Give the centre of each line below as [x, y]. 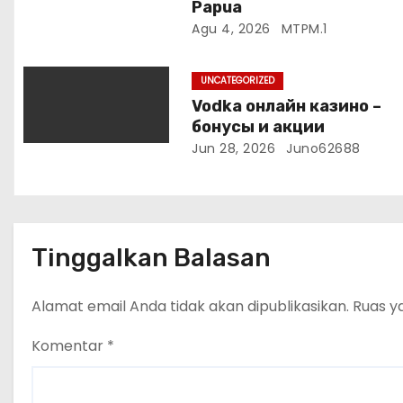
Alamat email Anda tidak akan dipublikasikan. [190, 307]
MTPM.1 [302, 29]
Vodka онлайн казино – [287, 107]
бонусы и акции [259, 127]
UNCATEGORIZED [238, 81]
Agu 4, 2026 [231, 29]
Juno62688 [321, 149]
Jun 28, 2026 [234, 149]
